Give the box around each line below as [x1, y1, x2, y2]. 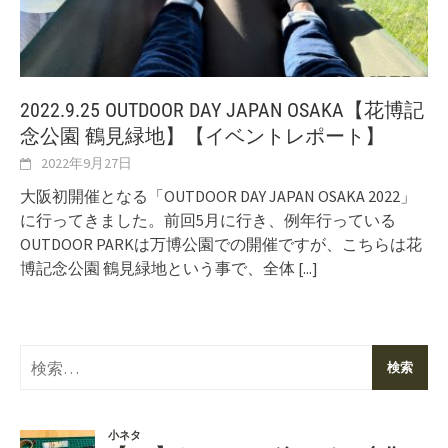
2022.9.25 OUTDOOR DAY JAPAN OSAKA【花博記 [20, 98, 424, 123]
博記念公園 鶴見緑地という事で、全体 [20, 258, 298, 279]
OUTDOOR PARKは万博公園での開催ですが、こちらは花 [20, 234, 422, 255]
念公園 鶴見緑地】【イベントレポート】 [20, 124, 385, 149]
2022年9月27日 [41, 154, 132, 173]
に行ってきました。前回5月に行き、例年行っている [20, 210, 396, 231]
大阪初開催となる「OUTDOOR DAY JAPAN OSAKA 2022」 [20, 186, 416, 207]
